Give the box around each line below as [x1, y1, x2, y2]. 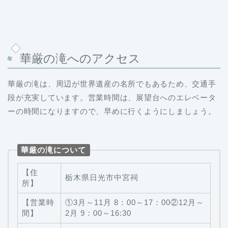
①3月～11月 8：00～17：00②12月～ [65, 198, 204, 207]
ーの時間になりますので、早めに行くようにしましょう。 [8, 106, 216, 116]
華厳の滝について [21, 145, 87, 154]
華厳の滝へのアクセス [20, 51, 140, 65]
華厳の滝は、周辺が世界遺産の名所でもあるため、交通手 [8, 79, 216, 88]
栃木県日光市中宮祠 [65, 173, 138, 182]
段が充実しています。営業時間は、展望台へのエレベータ [8, 93, 216, 102]
